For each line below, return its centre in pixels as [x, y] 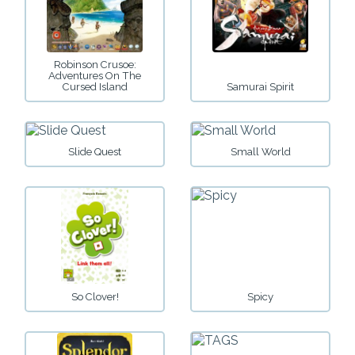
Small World [260, 152]
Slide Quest [95, 152]
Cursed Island [95, 87]
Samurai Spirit [260, 87]
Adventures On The [95, 76]
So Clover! [95, 296]
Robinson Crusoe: [95, 65]
